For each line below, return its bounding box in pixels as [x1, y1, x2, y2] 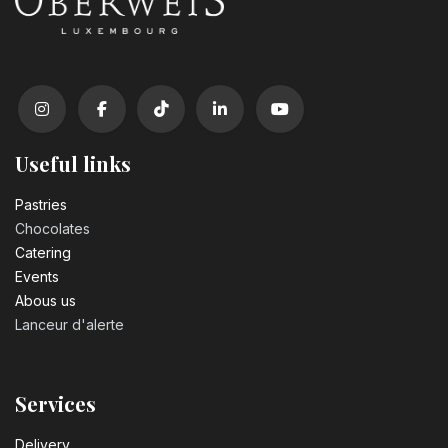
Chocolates [15, 220, 90, 238]
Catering [15, 244, 71, 262]
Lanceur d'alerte [15, 316, 124, 334]
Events [15, 268, 59, 286]
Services [15, 390, 96, 418]
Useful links [15, 150, 131, 178]
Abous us [15, 292, 76, 310]
